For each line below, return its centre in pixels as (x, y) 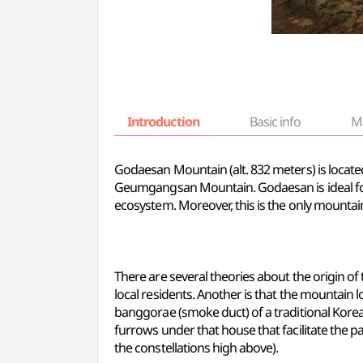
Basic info (275, 122)
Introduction (163, 122)
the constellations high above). (196, 348)
